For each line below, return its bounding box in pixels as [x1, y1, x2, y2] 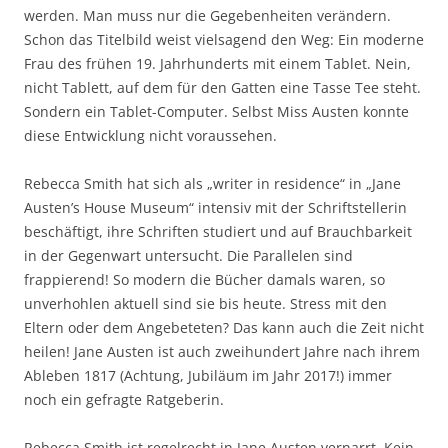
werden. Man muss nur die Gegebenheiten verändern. [24, 6, 391, 25]
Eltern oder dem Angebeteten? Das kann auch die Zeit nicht [24, 318, 424, 337]
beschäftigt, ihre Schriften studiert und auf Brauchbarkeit [24, 222, 412, 241]
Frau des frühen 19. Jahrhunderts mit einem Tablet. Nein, [24, 54, 411, 73]
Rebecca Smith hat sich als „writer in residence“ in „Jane [24, 174, 401, 193]
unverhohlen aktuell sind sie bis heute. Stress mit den [24, 294, 387, 313]
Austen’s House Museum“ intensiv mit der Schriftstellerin [24, 198, 407, 217]
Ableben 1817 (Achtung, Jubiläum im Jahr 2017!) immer [24, 366, 392, 385]
